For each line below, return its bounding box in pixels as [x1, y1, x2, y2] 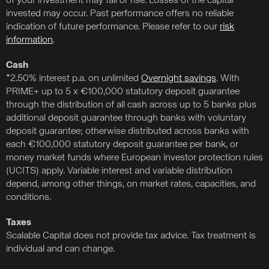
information [6, 35, 53, 45]
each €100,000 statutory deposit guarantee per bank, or [6, 140, 238, 150]
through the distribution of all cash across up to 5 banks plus [6, 100, 256, 110]
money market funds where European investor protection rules [6, 153, 263, 163]
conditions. [6, 193, 51, 202]
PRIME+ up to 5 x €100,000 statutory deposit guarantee [6, 87, 240, 97]
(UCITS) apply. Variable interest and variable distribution [6, 166, 232, 176]
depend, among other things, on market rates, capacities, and [6, 180, 256, 189]
